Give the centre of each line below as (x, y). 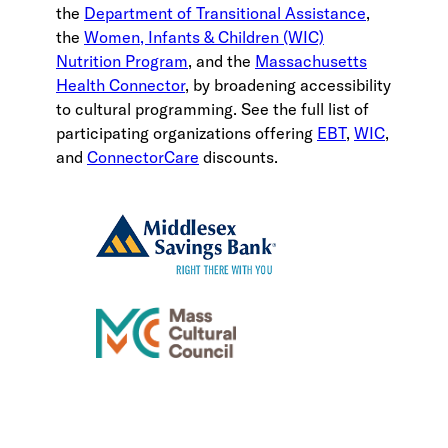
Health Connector (120, 84)
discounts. (238, 156)
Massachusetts (311, 60)
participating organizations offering (186, 132)
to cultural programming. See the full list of (212, 108)
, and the (221, 60)
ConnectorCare (143, 156)
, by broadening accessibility (288, 84)
